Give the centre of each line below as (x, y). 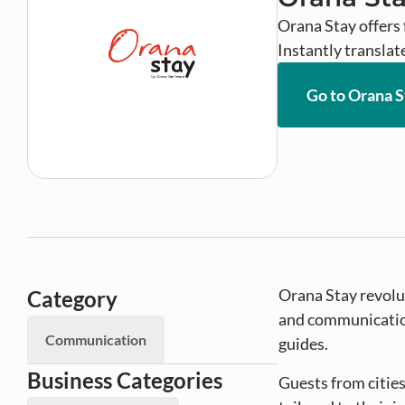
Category (72, 299)
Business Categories (125, 380)
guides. (303, 344)
